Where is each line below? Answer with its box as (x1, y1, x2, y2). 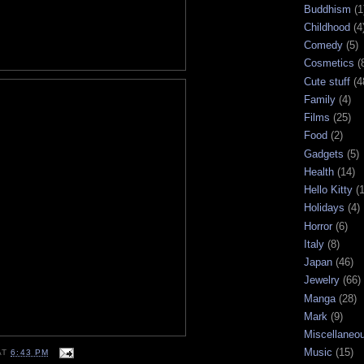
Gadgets (304, 147, 344, 160)
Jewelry (304, 274, 340, 287)
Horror (304, 219, 332, 232)
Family (304, 93, 336, 106)
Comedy (304, 39, 343, 52)
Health (304, 165, 334, 178)
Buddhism (304, 2, 351, 15)
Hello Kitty (304, 184, 353, 197)
